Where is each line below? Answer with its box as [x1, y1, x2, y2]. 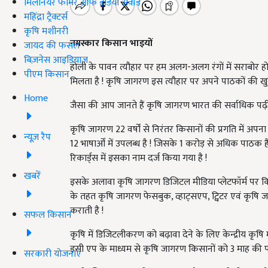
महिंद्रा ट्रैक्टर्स [24, 8, 68, 25]
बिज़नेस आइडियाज [24, 51, 88, 68]
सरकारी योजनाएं [24, 245, 81, 262]
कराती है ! [70, 203, 103, 219]
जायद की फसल [24, 37, 80, 54]
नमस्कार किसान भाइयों [70, 35, 153, 51]
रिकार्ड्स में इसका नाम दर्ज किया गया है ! [70, 150, 207, 166]
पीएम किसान [24, 66, 69, 83]
